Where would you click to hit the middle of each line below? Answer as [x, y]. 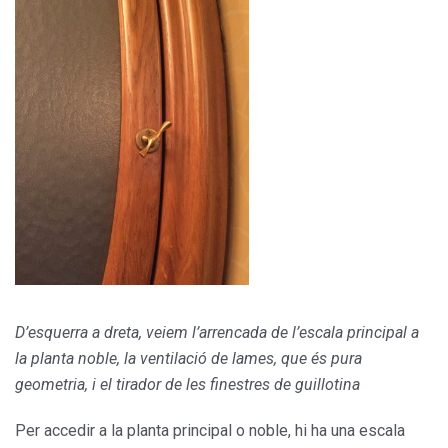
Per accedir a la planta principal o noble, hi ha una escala [210, 430]
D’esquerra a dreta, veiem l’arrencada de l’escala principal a [217, 332]
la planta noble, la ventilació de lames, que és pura [188, 358]
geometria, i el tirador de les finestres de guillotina [187, 384]
